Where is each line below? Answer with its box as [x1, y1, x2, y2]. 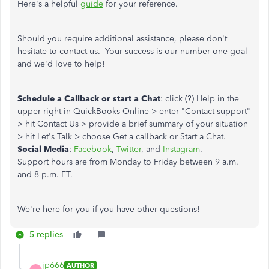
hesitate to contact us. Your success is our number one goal [17, 46, 247, 56]
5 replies [29, 229, 63, 240]
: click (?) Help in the [160, 94, 239, 104]
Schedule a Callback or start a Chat [17, 94, 160, 104]
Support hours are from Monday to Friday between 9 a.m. [17, 157, 238, 167]
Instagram [163, 144, 200, 154]
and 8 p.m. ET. [17, 169, 73, 180]
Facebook [74, 144, 112, 154]
